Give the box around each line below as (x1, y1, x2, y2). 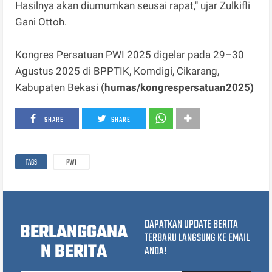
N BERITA (40, 238, 107, 267)
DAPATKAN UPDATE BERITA (144, 216, 238, 234)
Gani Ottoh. (15, 16, 67, 29)
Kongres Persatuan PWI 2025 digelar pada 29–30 (15, 49, 245, 61)
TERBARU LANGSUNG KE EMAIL (144, 229, 250, 248)
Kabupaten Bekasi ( (15, 81, 105, 94)
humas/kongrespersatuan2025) (104, 81, 254, 94)
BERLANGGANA (19, 219, 127, 247)
